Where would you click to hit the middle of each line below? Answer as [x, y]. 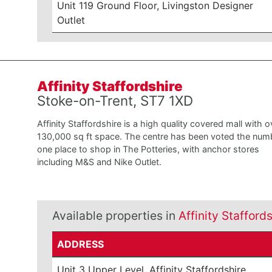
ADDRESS [81, 244]
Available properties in [115, 216]
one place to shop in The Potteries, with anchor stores [148, 149]
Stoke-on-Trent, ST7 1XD [115, 100]
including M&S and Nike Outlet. [99, 162]
